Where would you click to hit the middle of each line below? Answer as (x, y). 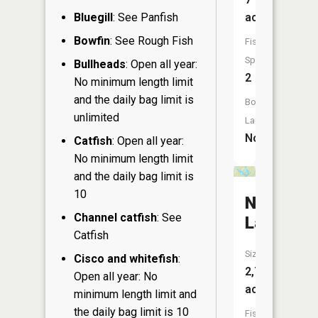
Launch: (261, 120)
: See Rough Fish (152, 41)
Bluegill (93, 18)
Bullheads (100, 65)
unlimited (97, 118)
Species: (262, 60)
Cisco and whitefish (126, 259)
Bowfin (92, 41)
